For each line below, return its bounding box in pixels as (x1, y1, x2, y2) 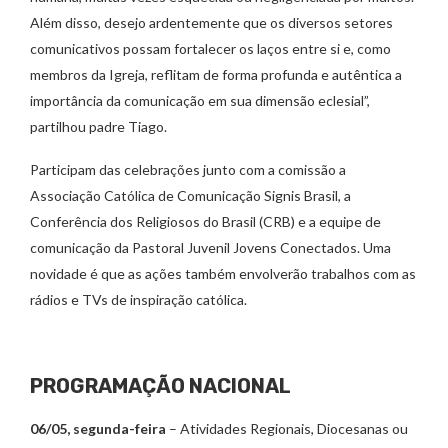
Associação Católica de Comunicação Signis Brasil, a (30, 187, 351, 204)
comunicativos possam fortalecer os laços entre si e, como (30, 40, 391, 57)
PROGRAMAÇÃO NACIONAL (30, 374, 291, 398)
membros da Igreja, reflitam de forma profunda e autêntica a (30, 66, 402, 83)
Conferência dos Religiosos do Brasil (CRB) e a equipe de (30, 213, 381, 230)
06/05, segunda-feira (30, 420, 166, 437)
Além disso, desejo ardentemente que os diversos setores (30, 14, 393, 31)
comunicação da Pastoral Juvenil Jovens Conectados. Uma (30, 239, 391, 256)
